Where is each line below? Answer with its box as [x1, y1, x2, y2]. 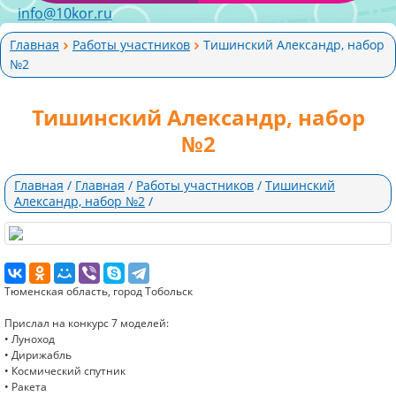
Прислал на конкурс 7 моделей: [4, 316, 169, 331]
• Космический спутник [4, 363, 126, 378]
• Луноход [4, 331, 55, 346]
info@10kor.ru [18, 4, 112, 23]
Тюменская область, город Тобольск [4, 284, 193, 299]
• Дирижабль [4, 347, 72, 362]
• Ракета [4, 379, 47, 394]
